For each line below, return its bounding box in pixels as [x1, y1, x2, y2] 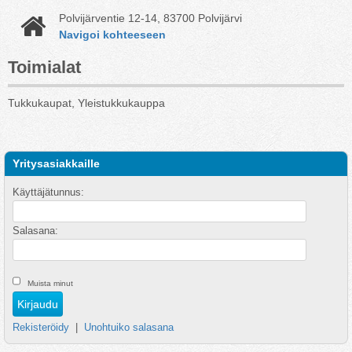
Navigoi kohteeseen [59, 28, 166, 41]
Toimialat [8, 57, 81, 77]
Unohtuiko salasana [84, 321, 174, 333]
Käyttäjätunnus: [13, 186, 84, 198]
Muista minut [27, 279, 73, 288]
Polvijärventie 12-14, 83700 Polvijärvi [59, 12, 242, 24]
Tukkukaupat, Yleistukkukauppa [8, 97, 165, 109]
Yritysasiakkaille [13, 157, 100, 170]
